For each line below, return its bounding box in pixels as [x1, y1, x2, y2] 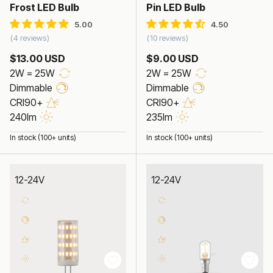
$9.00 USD [146, 52, 199, 65]
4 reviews [13, 33, 46, 43]
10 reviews [150, 33, 185, 43]
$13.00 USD [10, 52, 65, 65]
